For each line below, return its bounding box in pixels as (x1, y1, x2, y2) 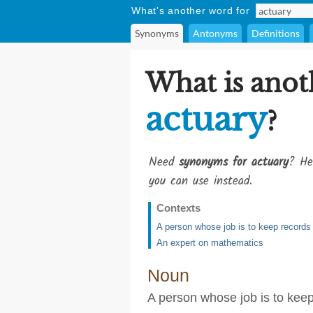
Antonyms (193, 27, 238, 39)
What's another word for (131, 5, 250, 16)
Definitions (252, 27, 300, 39)
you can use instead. (149, 172, 252, 191)
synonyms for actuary (179, 153, 289, 172)
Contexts (156, 202, 201, 214)
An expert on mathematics (156, 238, 263, 248)
